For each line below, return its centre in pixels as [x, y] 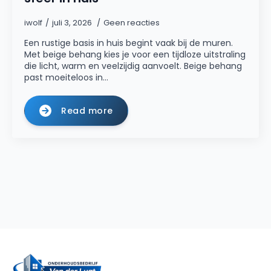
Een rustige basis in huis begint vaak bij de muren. [129, 43]
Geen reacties [132, 23]
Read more [87, 111]
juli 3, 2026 [73, 23]
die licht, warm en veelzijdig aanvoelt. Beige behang [133, 66]
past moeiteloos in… [66, 77]
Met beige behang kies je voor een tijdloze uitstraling [135, 54]
